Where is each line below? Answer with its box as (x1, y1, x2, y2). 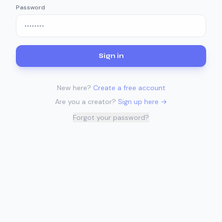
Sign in (98, 52, 124, 60)
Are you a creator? (55, 97, 116, 106)
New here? (56, 83, 91, 92)
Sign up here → (118, 97, 167, 106)
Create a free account (93, 83, 166, 92)
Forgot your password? (73, 113, 149, 122)
